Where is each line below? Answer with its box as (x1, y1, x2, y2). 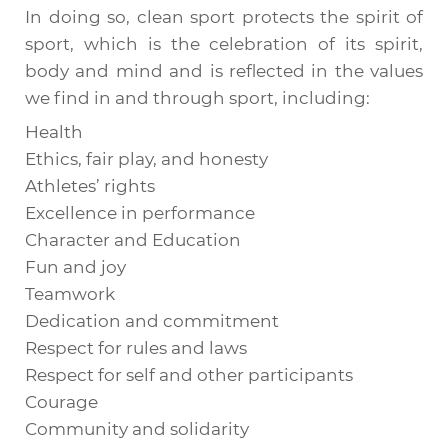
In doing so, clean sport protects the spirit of (25, 7, 423, 27)
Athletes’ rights (25, 176, 155, 196)
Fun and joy (25, 257, 126, 277)
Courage (25, 392, 98, 412)
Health (25, 122, 83, 142)
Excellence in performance (25, 203, 255, 223)
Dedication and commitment (25, 311, 279, 331)
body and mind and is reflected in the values (25, 61, 423, 81)
